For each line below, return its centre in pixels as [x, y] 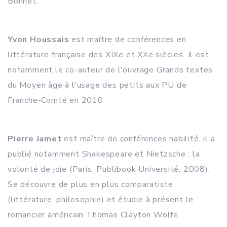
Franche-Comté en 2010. [56, 100]
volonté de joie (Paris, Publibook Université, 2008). [109, 169]
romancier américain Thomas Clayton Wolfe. [94, 215]
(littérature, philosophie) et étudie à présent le [101, 200]
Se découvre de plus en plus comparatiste [90, 184]
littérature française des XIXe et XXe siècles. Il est [108, 55]
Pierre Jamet [35, 139]
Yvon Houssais [39, 40]
